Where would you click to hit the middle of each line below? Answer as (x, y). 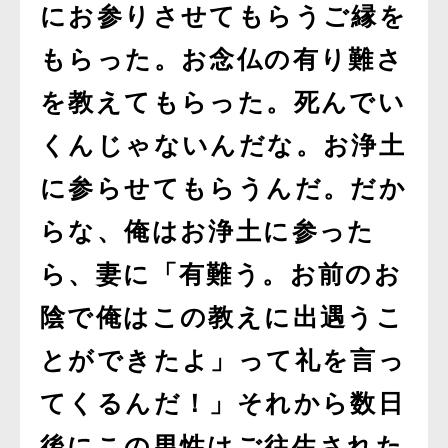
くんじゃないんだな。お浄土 (223, 145)
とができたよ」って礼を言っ (223, 360)
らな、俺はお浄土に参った (208, 231)
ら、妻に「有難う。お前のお (221, 274)
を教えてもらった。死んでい (223, 102)
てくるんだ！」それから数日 (223, 403)
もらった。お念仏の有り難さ (222, 59)
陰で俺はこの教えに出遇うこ (222, 317)
